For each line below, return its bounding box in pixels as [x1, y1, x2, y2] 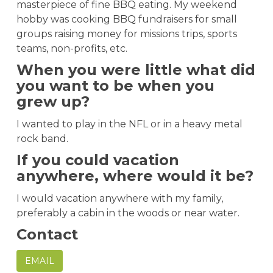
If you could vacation [16, 151, 179, 169]
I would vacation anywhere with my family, [16, 192, 223, 204]
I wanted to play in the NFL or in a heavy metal [16, 118, 243, 130]
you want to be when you [16, 76, 214, 94]
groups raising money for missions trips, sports [16, 27, 237, 40]
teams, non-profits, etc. [16, 42, 127, 54]
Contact [16, 225, 78, 243]
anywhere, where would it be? [16, 166, 253, 185]
